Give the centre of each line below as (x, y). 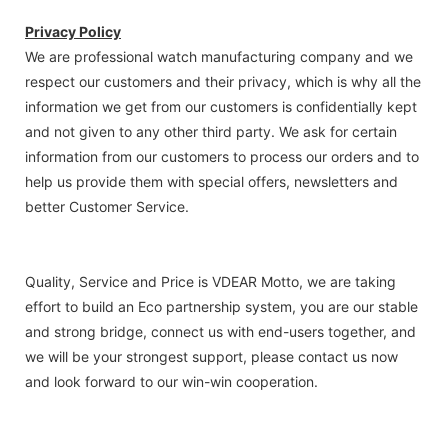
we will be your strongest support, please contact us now (211, 356)
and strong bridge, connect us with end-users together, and (220, 331)
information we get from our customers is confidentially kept (221, 106)
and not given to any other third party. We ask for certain (211, 131)
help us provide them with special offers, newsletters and (211, 181)
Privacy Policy (73, 31)
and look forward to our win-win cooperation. (171, 381)
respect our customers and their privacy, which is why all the (223, 81)
